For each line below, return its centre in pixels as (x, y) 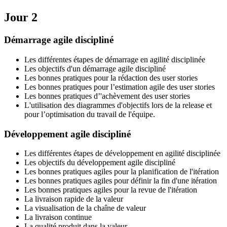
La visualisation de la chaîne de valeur (85, 208)
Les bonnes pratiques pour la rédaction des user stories (111, 78)
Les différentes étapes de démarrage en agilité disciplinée (115, 59)
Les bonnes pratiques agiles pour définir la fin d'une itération (121, 181)
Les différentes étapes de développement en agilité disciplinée (122, 154)
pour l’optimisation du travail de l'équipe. (90, 114)
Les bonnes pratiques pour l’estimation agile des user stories (120, 87)
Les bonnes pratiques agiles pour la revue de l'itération (111, 190)
